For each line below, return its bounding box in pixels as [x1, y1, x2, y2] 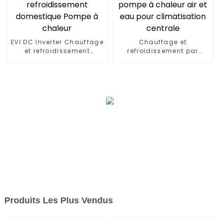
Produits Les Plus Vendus [4, 195, 113, 206]
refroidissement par [127, 46, 198, 55]
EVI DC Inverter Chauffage [10, 37, 104, 46]
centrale [148, 73, 178, 82]
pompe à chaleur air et [121, 55, 204, 64]
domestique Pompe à [19, 55, 96, 64]
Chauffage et [138, 37, 187, 46]
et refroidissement [25, 46, 90, 55]
